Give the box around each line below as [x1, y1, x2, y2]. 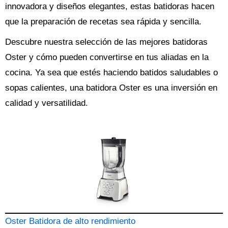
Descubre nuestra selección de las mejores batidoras [5, 37, 208, 47]
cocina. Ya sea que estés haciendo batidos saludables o [5, 68, 218, 77]
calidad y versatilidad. [5, 98, 88, 108]
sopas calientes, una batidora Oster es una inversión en [5, 83, 217, 93]
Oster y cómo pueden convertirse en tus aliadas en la [5, 52, 209, 62]
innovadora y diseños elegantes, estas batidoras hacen [5, 2, 214, 11]
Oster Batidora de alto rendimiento [5, 216, 135, 226]
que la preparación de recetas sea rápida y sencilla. [5, 17, 202, 26]
